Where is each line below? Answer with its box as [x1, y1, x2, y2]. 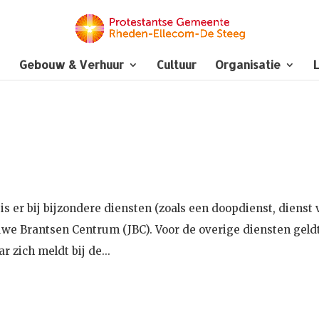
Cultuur [157, 57, 197, 72]
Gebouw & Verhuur [19, 57, 124, 72]
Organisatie [215, 57, 281, 72]
